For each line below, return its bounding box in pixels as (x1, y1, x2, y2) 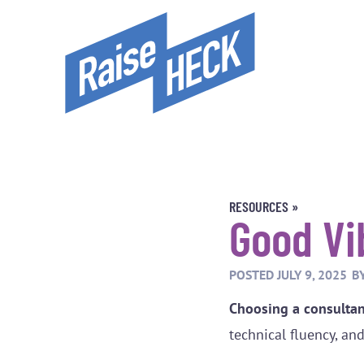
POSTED (229, 266, 274, 284)
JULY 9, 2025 (277, 266, 347, 284)
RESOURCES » (229, 197, 298, 216)
